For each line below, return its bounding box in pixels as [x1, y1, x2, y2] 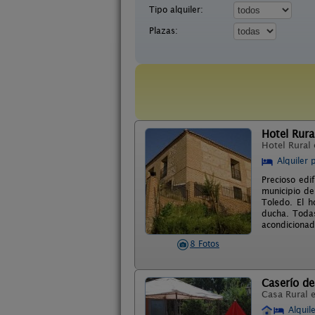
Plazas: [149, 25, 178, 36]
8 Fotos [190, 238, 219, 249]
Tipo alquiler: [149, 4, 203, 15]
